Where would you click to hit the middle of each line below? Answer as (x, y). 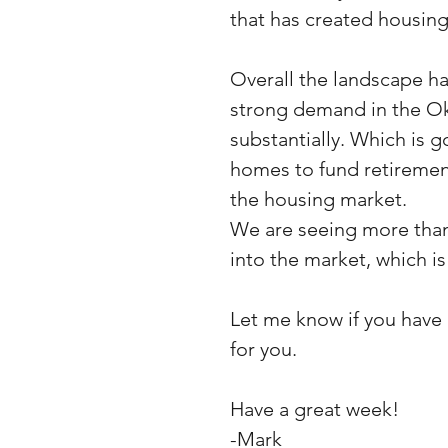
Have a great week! (314, 408)
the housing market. (321, 198)
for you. (263, 348)
